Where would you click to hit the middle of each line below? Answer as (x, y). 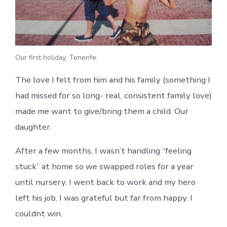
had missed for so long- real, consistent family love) (113, 95)
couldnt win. (39, 213)
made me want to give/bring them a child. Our (102, 111)
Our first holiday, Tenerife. (56, 57)
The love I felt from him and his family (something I (112, 80)
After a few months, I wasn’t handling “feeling (103, 150)
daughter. (33, 127)
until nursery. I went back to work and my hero (105, 182)
